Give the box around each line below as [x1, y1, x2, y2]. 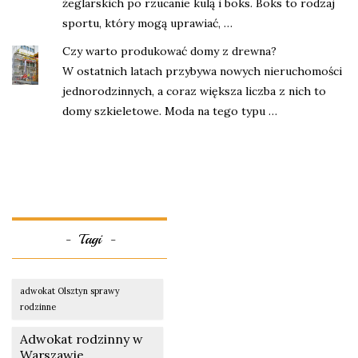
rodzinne [20, 300, 56, 312]
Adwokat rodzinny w [20, 330, 143, 347]
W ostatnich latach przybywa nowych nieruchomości [62, 63, 342, 78]
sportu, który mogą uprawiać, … [62, 15, 233, 30]
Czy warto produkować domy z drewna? [62, 43, 276, 58]
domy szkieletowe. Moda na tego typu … [62, 103, 277, 118]
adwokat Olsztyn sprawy [20, 284, 120, 296]
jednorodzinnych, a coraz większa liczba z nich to [62, 83, 326, 98]
